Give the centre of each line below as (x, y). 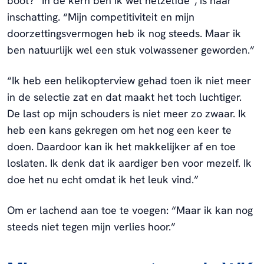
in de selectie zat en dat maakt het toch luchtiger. (124, 97)
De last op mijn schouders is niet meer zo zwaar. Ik (127, 113)
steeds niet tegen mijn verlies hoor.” (91, 226)
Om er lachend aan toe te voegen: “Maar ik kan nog (130, 210)
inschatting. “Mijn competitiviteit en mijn (101, 16)
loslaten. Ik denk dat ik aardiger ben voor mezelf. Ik (129, 163)
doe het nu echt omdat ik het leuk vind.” (103, 179)
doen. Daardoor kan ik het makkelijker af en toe (121, 146)
